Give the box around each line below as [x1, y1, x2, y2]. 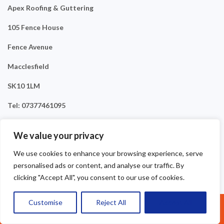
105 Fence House [7, 23, 63, 32]
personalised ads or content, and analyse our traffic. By [13, 161, 184, 169]
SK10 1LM [7, 81, 40, 90]
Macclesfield [7, 62, 49, 71]
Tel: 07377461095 [7, 101, 65, 110]
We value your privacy [13, 130, 104, 141]
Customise [28, 198, 62, 206]
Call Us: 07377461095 [77, 203, 164, 214]
